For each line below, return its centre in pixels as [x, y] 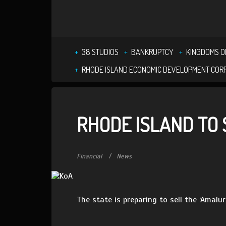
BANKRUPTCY [152, 52]
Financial [89, 156]
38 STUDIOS [100, 52]
